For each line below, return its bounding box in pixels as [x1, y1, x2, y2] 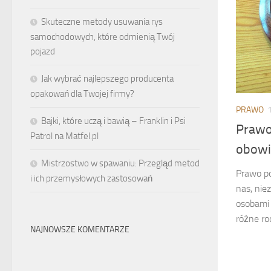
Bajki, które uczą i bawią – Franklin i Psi [41, 116, 186, 126]
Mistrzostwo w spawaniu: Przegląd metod [41, 158, 200, 169]
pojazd [30, 46, 55, 57]
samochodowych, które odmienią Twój [30, 31, 175, 42]
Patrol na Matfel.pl [30, 131, 99, 142]
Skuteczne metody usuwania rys [41, 16, 163, 27]
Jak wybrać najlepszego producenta [41, 73, 174, 84]
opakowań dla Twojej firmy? [30, 88, 134, 99]
